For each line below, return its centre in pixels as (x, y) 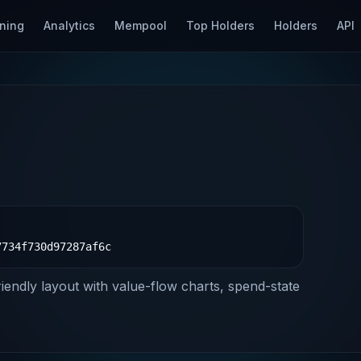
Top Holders (220, 25)
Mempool (141, 25)
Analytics (69, 25)
